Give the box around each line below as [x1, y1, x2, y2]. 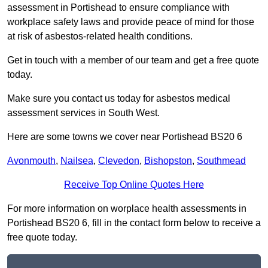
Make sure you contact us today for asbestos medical [7, 93, 230, 104]
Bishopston [144, 156, 192, 166]
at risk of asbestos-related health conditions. [7, 31, 193, 42]
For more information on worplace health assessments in [7, 203, 246, 214]
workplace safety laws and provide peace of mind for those [7, 17, 254, 28]
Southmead [197, 156, 246, 166]
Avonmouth [7, 156, 56, 166]
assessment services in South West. [7, 108, 160, 118]
